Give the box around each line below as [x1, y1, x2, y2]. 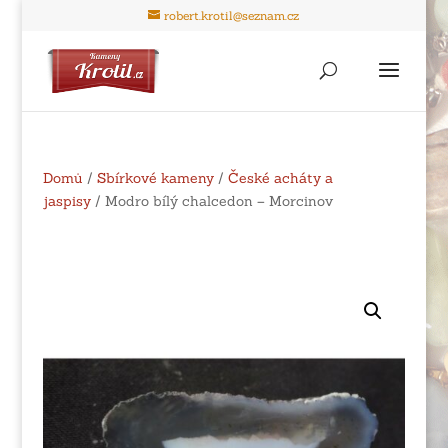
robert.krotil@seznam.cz [164, 8, 300, 23]
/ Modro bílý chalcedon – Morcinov [90, 192, 333, 210]
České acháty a [227, 169, 333, 187]
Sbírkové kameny [96, 169, 214, 187]
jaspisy [42, 192, 91, 210]
